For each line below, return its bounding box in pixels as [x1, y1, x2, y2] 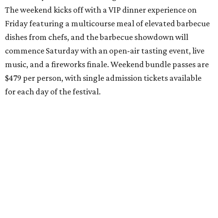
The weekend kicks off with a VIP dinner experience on [5, 5, 197, 15]
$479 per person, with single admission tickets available [5, 73, 201, 83]
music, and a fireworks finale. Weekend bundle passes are [5, 59, 209, 70]
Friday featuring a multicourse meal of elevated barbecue [5, 18, 210, 29]
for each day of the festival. [5, 87, 101, 97]
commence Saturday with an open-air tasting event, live [5, 46, 204, 56]
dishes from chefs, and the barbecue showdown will [5, 32, 188, 42]
